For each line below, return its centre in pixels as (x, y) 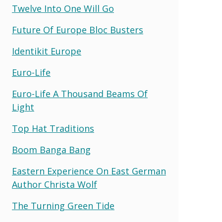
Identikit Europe (47, 51)
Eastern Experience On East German (89, 171)
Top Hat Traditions (53, 129)
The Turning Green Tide (63, 206)
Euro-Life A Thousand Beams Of (80, 94)
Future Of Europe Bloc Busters (78, 30)
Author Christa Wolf (55, 185)
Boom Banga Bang (51, 150)
